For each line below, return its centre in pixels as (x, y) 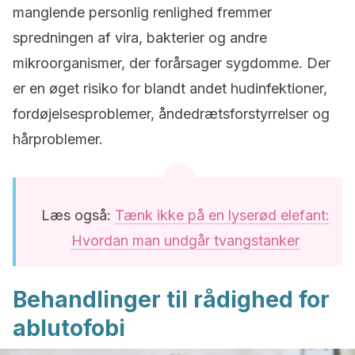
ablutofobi (69, 328)
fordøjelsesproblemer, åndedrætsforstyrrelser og (171, 114)
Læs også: (78, 215)
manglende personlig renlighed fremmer (142, 12)
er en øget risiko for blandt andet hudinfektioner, (170, 88)
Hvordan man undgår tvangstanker (185, 240)
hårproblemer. (58, 139)
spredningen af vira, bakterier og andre (140, 38)
